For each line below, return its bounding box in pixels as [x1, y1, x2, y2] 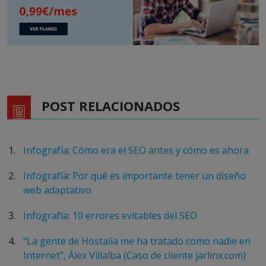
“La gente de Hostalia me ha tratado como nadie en [23, 235, 251, 248]
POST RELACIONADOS [42, 97, 180, 115]
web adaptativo [23, 183, 91, 197]
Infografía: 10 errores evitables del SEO [23, 209, 197, 223]
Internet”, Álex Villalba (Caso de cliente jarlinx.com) [23, 249, 246, 262]
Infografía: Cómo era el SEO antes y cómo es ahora [23, 144, 249, 157]
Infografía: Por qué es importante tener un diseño [23, 169, 246, 183]
